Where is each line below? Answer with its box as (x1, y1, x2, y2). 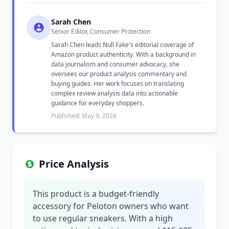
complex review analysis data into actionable (51, 89, 178, 98)
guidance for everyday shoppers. (51, 99, 144, 107)
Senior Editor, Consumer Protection (51, 27, 150, 36)
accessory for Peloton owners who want (33, 200, 189, 212)
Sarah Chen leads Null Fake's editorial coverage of (51, 40, 194, 49)
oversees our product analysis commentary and (51, 70, 187, 78)
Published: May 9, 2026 (51, 111, 117, 120)
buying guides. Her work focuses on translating (51, 79, 184, 88)
